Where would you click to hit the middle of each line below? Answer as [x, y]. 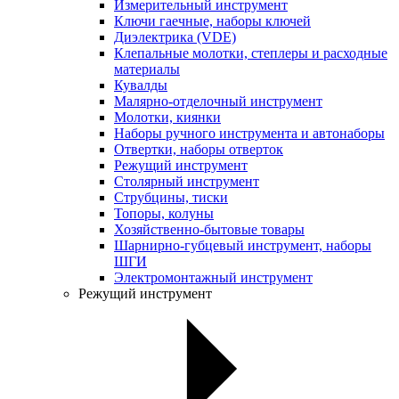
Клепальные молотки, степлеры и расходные [251, 53]
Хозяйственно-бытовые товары [209, 229]
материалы [147, 69]
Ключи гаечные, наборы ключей [212, 21]
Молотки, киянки [167, 117]
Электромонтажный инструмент [213, 277]
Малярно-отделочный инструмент [218, 101]
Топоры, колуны [164, 213]
